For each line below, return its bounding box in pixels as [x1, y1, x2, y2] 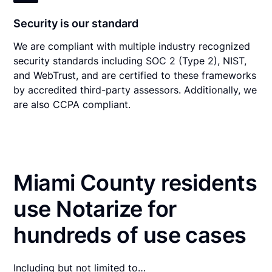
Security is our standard [13, 16, 139, 30]
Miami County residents [13, 169, 257, 196]
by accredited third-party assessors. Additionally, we [13, 83, 257, 96]
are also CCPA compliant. [13, 98, 131, 110]
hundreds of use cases [13, 221, 246, 248]
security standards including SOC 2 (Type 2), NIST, [13, 54, 247, 67]
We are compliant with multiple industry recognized [13, 39, 251, 52]
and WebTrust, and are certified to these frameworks [13, 69, 257, 81]
